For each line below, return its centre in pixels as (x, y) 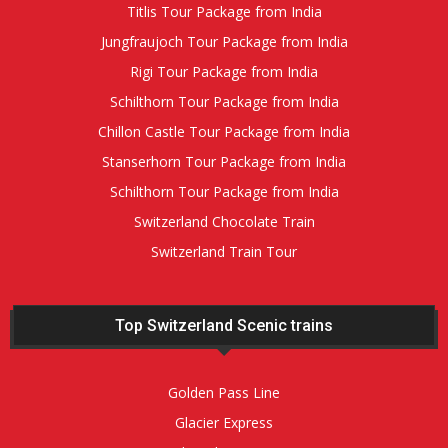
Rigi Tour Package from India (224, 72)
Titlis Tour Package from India (224, 12)
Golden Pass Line (224, 393)
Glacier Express (224, 423)
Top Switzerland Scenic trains (224, 326)
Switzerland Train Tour (224, 252)
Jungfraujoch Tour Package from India (224, 42)
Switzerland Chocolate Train (224, 222)
